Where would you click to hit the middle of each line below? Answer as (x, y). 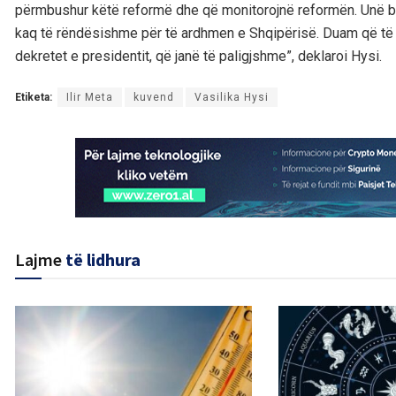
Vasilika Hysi (232, 98)
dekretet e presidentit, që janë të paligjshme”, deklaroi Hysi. (198, 57)
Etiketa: (34, 98)
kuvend (154, 98)
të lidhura (103, 260)
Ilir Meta (90, 98)
